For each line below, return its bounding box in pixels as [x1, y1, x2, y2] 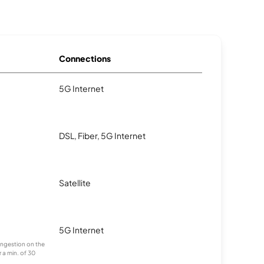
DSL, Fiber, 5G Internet [59, 130, 146, 141]
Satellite [59, 177, 91, 188]
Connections [59, 53, 111, 64]
